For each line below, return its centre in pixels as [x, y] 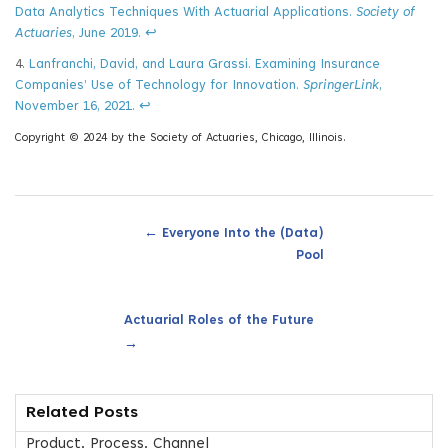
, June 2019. [106, 34]
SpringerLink [341, 86]
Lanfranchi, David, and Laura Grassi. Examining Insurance [204, 65]
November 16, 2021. [75, 107]
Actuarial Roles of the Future [218, 321]
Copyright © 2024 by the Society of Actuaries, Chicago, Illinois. [180, 138]
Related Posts [82, 413]
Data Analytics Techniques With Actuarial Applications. [185, 13]
